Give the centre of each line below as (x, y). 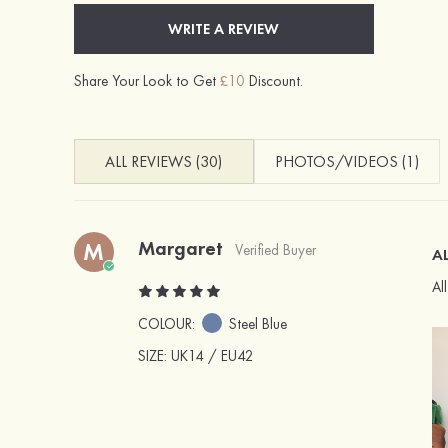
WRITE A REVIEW (224, 29)
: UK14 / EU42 (208, 356)
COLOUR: (168, 324)
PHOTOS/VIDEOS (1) (346, 162)
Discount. (273, 81)
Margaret (180, 248)
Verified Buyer (275, 250)
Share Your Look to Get (146, 81)
